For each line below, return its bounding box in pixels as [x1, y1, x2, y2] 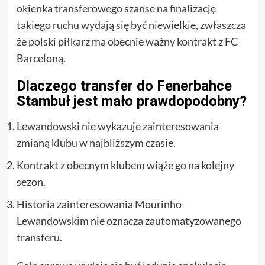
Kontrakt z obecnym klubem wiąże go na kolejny [16, 159, 234, 172]
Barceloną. [16, 51, 66, 64]
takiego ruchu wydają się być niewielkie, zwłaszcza [16, 18, 246, 31]
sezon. [16, 175, 46, 188]
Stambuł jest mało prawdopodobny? [16, 93, 247, 109]
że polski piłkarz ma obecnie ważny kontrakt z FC [16, 35, 238, 48]
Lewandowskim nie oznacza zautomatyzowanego [16, 214, 241, 227]
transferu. [16, 231, 62, 244]
